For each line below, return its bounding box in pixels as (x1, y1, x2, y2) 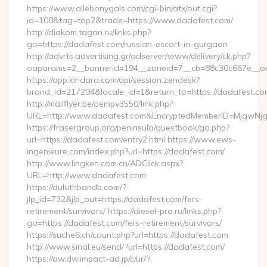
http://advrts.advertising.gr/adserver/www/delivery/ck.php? (27, 51, 250, 61)
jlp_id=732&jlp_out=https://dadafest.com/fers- (27, 194, 203, 204)
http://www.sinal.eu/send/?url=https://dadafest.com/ (27, 241, 225, 252)
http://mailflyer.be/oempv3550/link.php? (27, 98, 173, 109)
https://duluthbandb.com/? (27, 182, 126, 193)
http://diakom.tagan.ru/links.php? (27, 27, 151, 38)
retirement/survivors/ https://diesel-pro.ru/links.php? (27, 206, 221, 216)
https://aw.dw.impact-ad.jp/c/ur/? (27, 253, 150, 264)
